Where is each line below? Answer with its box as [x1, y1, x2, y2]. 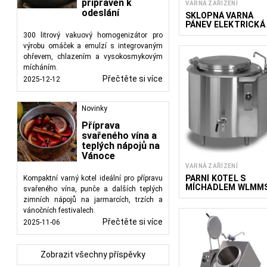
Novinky [82, 104, 107, 113]
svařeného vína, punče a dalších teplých [23, 185, 163, 193]
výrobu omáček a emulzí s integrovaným [23, 42, 163, 50]
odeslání [82, 7, 119, 18]
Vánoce [82, 150, 115, 162]
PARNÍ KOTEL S [185, 173, 246, 184]
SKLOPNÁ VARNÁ [185, 10, 254, 20]
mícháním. [23, 63, 58, 72]
